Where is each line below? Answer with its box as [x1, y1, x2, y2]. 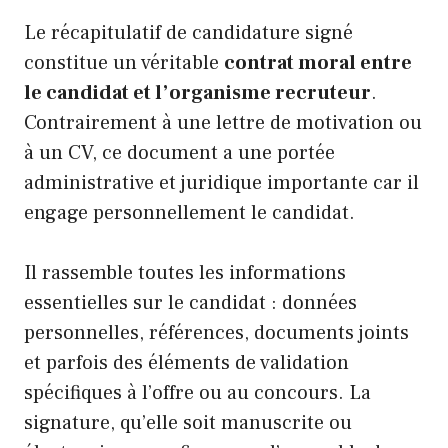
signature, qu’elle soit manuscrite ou [24, 409, 352, 436]
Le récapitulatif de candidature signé [24, 19, 353, 46]
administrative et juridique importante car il [24, 169, 419, 196]
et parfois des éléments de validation [24, 349, 349, 376]
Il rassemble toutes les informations [24, 259, 346, 286]
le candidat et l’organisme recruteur [24, 79, 371, 106]
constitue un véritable [24, 49, 224, 76]
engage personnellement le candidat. [24, 199, 355, 226]
